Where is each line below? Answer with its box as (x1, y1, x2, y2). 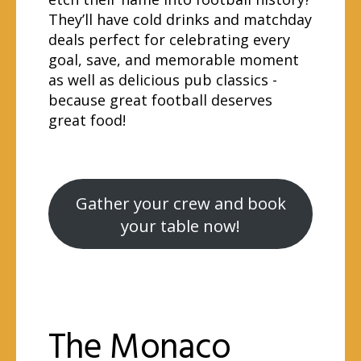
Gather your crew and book (75, 191, 286, 214)
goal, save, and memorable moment (48, 50, 299, 69)
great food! (48, 110, 126, 130)
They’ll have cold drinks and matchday (48, 10, 312, 29)
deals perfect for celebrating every (48, 30, 290, 49)
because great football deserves (48, 90, 272, 110)
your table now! (121, 214, 240, 237)
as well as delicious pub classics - (48, 70, 277, 89)
